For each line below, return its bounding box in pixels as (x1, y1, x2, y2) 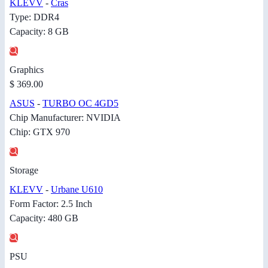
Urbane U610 (51, 184, 103, 195)
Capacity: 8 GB (10, 26, 69, 37)
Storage (10, 165, 38, 176)
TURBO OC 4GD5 (42, 98, 118, 109)
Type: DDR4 (10, 12, 59, 23)
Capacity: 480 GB (10, 213, 78, 224)
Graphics (10, 65, 44, 75)
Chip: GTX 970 (10, 127, 70, 138)
